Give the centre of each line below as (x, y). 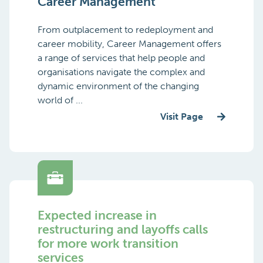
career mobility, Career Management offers (129, 43)
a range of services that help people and (121, 58)
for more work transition (108, 243)
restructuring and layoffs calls (123, 229)
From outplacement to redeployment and (125, 29)
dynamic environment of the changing (118, 86)
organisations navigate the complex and (121, 72)
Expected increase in (97, 215)
